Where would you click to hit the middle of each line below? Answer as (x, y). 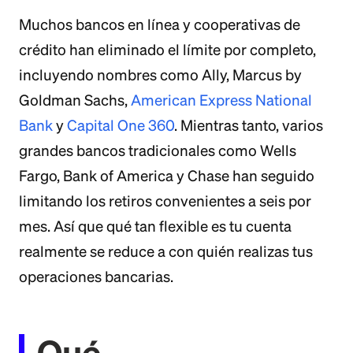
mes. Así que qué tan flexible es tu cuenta (155, 226)
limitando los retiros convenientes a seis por (165, 201)
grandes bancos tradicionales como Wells (158, 150)
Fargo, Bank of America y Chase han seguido (167, 176)
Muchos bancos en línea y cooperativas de (160, 24)
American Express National (221, 100)
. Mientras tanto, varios (249, 125)
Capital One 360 (121, 125)
